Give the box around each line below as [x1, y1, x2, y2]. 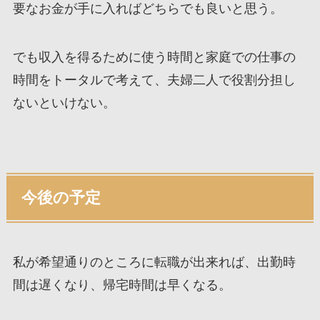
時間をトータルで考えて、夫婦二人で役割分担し [12, 73, 296, 88]
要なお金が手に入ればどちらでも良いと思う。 [12, 1, 283, 16]
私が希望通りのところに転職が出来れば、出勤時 [12, 255, 296, 270]
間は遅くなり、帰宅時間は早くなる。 [12, 278, 231, 293]
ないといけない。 [12, 96, 116, 111]
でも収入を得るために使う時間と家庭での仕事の [12, 50, 296, 65]
